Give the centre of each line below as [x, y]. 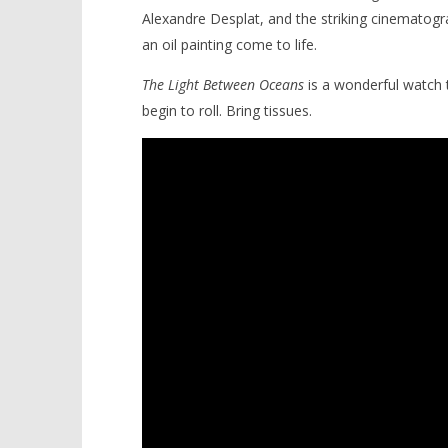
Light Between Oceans [235, 84]
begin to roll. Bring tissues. [226, 110]
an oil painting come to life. [229, 44]
